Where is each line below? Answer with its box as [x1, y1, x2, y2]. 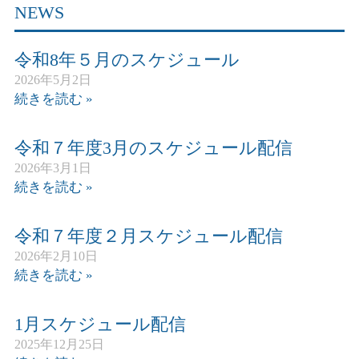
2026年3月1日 [14, 160, 91, 175]
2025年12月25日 [14, 337, 104, 351]
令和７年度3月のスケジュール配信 [14, 137, 292, 158]
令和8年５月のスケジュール [14, 49, 240, 70]
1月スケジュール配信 [14, 313, 186, 334]
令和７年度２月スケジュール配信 [14, 225, 283, 246]
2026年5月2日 [14, 72, 91, 87]
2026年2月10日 [14, 248, 98, 263]
